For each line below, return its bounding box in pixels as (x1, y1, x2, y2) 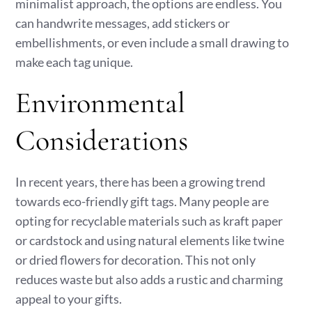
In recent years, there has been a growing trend (15, 174, 266, 189)
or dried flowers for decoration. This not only (15, 252, 256, 267)
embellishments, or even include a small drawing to (15, 35, 290, 50)
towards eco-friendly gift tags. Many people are (15, 194, 270, 209)
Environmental (15, 85, 186, 120)
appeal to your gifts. (15, 291, 123, 306)
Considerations (15, 123, 189, 158)
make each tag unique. (15, 54, 134, 70)
